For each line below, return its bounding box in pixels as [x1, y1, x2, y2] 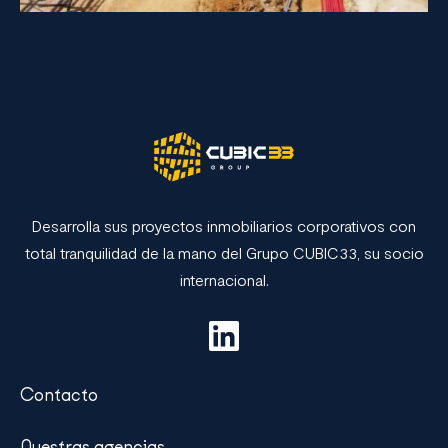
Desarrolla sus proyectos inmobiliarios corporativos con [32, 215, 416, 235]
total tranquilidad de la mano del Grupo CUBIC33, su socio [24, 242, 424, 262]
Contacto [20, 383, 98, 406]
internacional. [179, 269, 269, 289]
